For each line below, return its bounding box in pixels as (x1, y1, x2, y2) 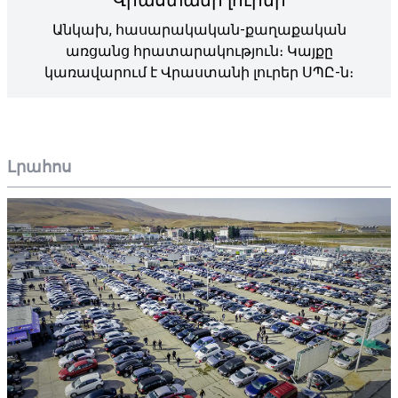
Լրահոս (7, 156, 71, 176)
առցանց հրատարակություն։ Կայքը (65, 42, 333, 60)
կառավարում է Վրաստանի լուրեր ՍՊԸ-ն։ (44, 63, 354, 81)
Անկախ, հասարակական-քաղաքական (52, 20, 346, 38)
